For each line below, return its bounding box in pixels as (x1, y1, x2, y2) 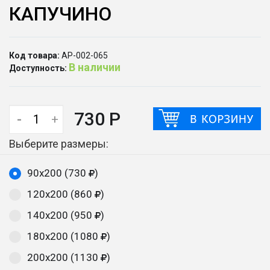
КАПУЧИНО (9, 2, 111, 25)
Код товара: (9, 51, 60, 60)
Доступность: (9, 63, 67, 73)
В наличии (69, 61, 121, 74)
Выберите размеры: (9, 137, 108, 150)
